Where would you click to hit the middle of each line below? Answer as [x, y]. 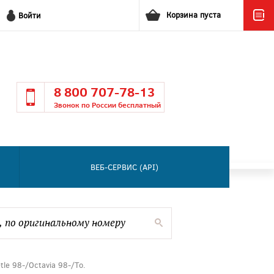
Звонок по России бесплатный [108, 105]
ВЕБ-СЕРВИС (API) [124, 167]
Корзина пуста [194, 15]
